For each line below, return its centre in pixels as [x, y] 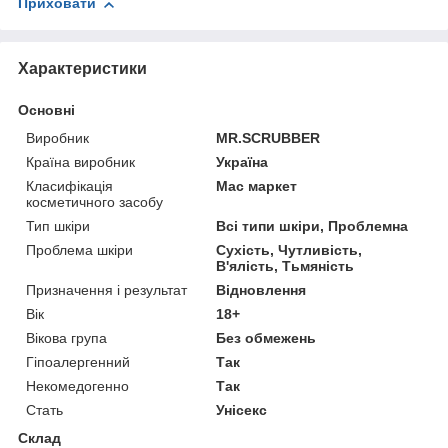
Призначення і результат [106, 290]
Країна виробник [80, 162]
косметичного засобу [94, 202]
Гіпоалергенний [78, 362]
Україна [242, 162]
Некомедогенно [77, 386]
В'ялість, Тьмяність [285, 266]
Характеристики [82, 69]
